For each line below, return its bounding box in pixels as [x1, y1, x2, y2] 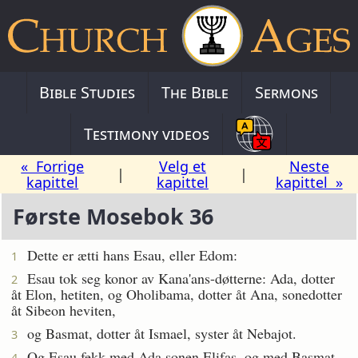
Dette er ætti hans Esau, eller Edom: [18, 245, 237, 265]
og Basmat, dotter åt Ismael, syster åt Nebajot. [18, 323, 296, 343]
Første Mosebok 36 [12, 201, 213, 232]
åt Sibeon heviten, [11, 300, 116, 320]
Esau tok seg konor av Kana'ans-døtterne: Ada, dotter [18, 268, 335, 288]
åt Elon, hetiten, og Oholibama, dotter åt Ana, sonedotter [11, 284, 342, 304]
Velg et [158, 156, 206, 176]
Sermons [254, 81, 318, 103]
